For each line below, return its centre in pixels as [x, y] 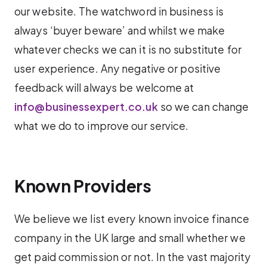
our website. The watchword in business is [119, 12]
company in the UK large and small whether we [130, 238]
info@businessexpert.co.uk [86, 107]
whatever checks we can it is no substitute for [128, 50]
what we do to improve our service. [102, 126]
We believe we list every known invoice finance [132, 219]
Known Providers [83, 185]
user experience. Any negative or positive [118, 69]
